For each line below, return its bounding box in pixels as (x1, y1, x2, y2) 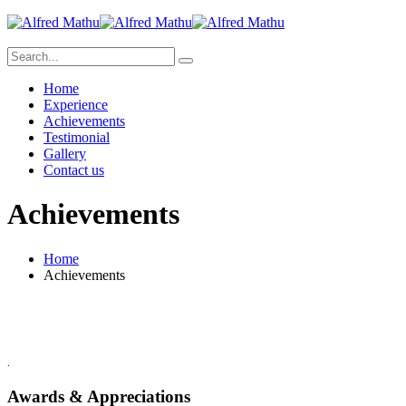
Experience (43, 97, 108, 112)
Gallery (43, 146, 86, 161)
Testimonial (43, 130, 110, 145)
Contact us (43, 162, 104, 178)
